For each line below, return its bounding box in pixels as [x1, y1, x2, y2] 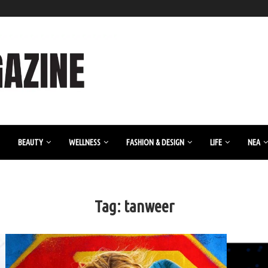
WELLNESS [69, 138, 100, 147]
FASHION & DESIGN [126, 138, 184, 147]
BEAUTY [18, 138, 43, 147]
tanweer [123, 197, 174, 215]
